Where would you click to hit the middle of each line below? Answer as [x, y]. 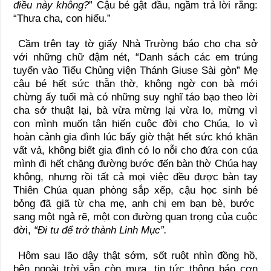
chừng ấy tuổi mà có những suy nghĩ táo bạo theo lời [135, 97]
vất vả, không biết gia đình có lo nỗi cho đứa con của [135, 150]
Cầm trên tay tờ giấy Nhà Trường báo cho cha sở [135, 44]
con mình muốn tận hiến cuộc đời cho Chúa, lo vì [135, 123]
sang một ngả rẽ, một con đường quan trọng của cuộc [135, 217]
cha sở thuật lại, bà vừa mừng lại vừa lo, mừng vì [135, 110]
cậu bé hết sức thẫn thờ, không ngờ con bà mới [135, 83]
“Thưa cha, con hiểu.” [62, 18]
